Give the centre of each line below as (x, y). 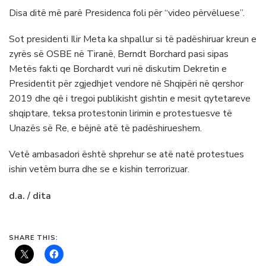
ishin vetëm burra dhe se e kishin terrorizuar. (99, 170)
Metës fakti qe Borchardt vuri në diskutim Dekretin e (118, 69)
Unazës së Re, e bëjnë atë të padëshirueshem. (105, 129)
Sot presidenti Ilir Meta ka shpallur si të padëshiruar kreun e (133, 39)
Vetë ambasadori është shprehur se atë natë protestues (126, 155)
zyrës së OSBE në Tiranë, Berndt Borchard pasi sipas (119, 54)
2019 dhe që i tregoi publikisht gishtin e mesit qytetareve (130, 99)
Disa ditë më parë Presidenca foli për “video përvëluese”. (127, 13)
